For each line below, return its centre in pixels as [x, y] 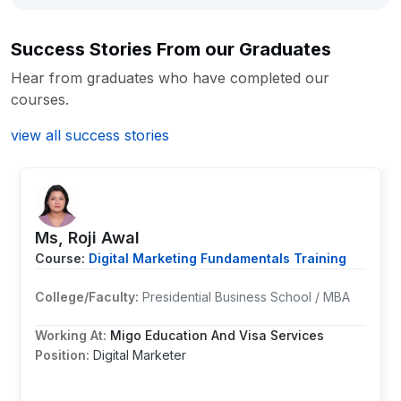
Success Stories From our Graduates [171, 49]
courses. [40, 99]
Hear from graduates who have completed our [170, 78]
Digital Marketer [140, 355]
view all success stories [90, 135]
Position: [64, 355]
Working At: [73, 335]
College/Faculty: [89, 297]
